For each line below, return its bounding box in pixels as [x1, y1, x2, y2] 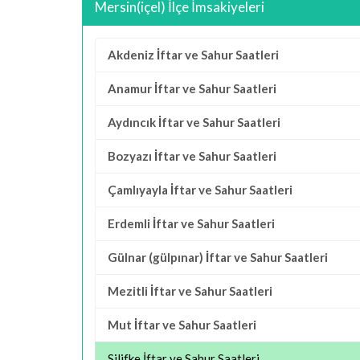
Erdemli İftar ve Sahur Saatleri [108, 216, 275, 231]
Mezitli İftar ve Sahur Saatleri [108, 284, 272, 298]
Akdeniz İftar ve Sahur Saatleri [108, 47, 279, 62]
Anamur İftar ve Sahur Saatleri [108, 81, 276, 96]
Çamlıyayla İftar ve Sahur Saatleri [108, 182, 292, 197]
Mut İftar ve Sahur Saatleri [108, 317, 256, 332]
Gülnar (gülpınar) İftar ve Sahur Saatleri [108, 250, 328, 264]
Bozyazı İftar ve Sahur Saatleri [108, 149, 276, 163]
